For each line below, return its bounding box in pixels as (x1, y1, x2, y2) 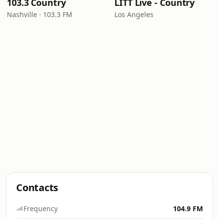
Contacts (16, 181, 59, 194)
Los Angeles (114, 10, 153, 19)
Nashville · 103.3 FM (7, 10, 72, 19)
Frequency (23, 204, 58, 213)
